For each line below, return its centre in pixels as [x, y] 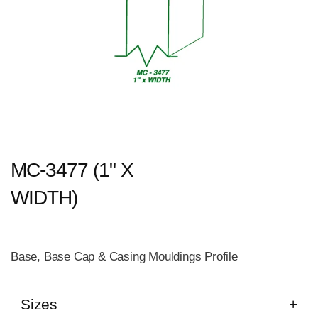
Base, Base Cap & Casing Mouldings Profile [124, 256]
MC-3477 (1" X [72, 170]
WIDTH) [44, 197]
